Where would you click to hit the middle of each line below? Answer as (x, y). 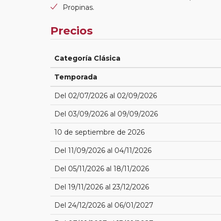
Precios (72, 31)
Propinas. (78, 7)
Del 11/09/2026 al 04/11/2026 (103, 150)
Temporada (76, 77)
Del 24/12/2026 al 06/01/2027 (104, 205)
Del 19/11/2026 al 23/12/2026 (102, 187)
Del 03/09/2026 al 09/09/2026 (106, 114)
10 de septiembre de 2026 (99, 132)
